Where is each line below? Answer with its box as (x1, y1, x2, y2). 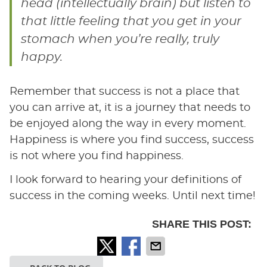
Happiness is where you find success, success (9, 134, 254, 145)
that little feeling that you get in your (20, 15, 241, 27)
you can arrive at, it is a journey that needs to (9, 102, 250, 113)
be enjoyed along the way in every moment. (9, 118, 246, 129)
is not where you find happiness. (9, 150, 184, 162)
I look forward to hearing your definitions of (9, 174, 241, 185)
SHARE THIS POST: (152, 218, 252, 230)
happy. (20, 51, 63, 63)
